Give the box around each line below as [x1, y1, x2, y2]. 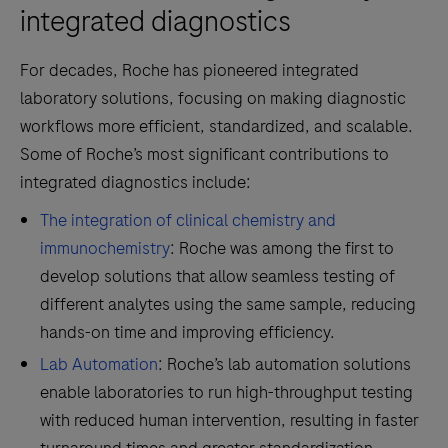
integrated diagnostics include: [20, 170, 251, 194]
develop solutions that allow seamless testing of [40, 264, 395, 288]
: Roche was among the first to [170, 236, 394, 260]
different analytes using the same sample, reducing [40, 292, 416, 316]
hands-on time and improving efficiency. [40, 320, 335, 344]
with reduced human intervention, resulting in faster [40, 408, 419, 432]
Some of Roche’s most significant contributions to [20, 142, 389, 166]
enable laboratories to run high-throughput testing [40, 380, 413, 404]
